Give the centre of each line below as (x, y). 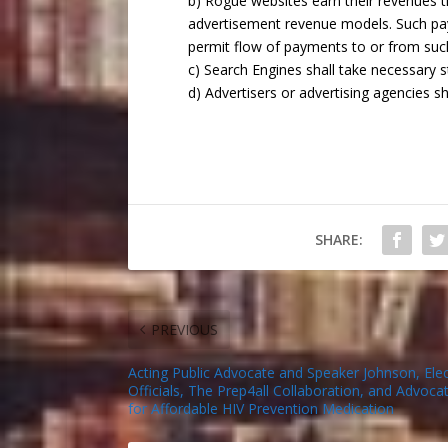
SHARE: (339, 239)
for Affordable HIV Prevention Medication (260, 408)
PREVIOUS (184, 329)
